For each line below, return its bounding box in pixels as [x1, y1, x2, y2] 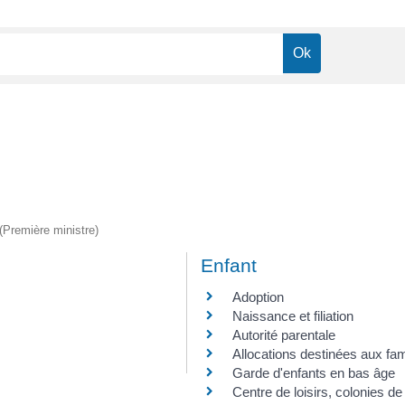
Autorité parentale [232, 326, 335, 343]
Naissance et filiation [232, 307, 353, 324]
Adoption [232, 288, 284, 305]
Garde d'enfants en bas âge [232, 364, 395, 381]
